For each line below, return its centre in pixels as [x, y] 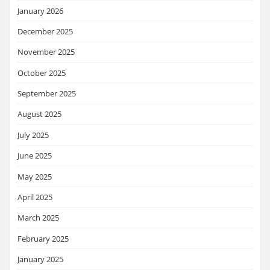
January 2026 [40, 11]
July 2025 [33, 135]
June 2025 [35, 156]
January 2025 [40, 259]
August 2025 [39, 114]
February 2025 [43, 238]
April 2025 [35, 197]
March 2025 [38, 218]
